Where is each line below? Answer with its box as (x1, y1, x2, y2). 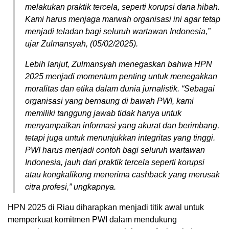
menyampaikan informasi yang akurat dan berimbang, (25, 121, 219, 130)
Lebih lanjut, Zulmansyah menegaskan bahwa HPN (25, 60, 212, 69)
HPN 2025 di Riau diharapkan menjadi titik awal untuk (8, 203, 204, 212)
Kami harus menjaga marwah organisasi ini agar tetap (25, 15, 220, 24)
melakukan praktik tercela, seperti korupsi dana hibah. (25, 3, 220, 12)
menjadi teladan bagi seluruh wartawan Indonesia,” (25, 27, 210, 36)
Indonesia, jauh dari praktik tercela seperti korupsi (25, 158, 204, 167)
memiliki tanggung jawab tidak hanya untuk (25, 109, 181, 118)
